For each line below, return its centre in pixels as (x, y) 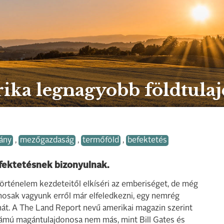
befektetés (147, 140)
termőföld (101, 140)
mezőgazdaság (47, 140)
